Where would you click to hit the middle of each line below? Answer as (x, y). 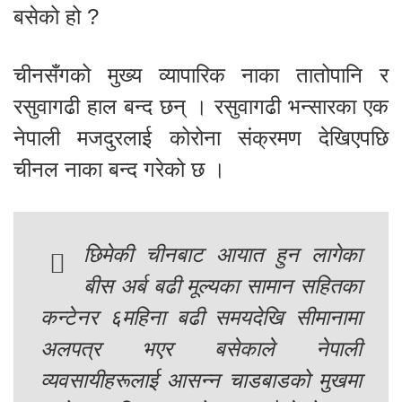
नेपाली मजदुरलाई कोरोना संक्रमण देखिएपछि (201, 138)
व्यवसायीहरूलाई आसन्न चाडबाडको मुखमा (201, 380)
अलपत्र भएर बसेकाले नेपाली (201, 349)
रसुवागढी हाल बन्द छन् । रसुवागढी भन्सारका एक (201, 107)
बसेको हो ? (56, 17)
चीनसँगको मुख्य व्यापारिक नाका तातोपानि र (201, 75)
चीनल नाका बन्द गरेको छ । (119, 170)
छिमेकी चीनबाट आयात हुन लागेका (223, 255)
